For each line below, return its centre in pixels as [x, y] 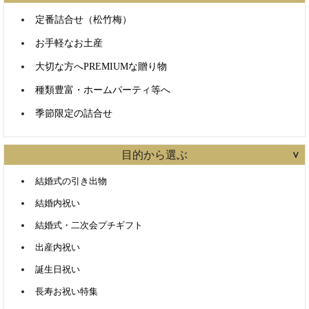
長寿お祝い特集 [67, 292]
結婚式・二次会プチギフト [89, 226]
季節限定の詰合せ [74, 114]
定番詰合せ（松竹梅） [83, 20]
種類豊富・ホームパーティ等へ [103, 90]
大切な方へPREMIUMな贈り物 [101, 67]
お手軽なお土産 [69, 43]
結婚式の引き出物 [71, 181]
